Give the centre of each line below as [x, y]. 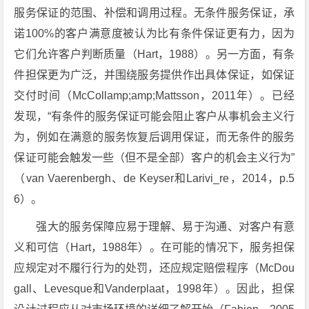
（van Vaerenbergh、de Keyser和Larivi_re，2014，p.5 [154, 178]
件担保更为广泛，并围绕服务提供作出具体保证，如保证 [154, 75]
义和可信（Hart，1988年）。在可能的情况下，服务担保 [154, 247]
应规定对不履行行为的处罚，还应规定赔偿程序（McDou [154, 268]
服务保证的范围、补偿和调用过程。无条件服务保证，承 [154, 13]
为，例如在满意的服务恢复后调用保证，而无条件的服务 [154, 137]
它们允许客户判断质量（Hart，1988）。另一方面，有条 [154, 54]
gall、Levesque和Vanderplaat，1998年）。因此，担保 [154, 289]
